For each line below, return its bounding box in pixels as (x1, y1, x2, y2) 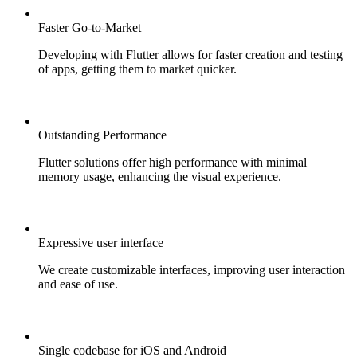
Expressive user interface (38, 236, 163, 250)
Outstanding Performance (38, 128, 167, 143)
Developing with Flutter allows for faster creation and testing (38, 48, 343, 62)
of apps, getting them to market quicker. (38, 62, 237, 76)
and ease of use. (38, 277, 118, 292)
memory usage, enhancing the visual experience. (38, 170, 281, 184)
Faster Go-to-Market (38, 21, 141, 35)
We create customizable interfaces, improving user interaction (38, 263, 345, 277)
